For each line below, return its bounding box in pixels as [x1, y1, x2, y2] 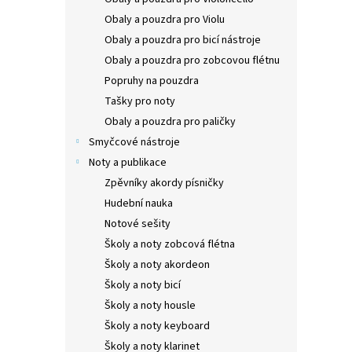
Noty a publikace [89, 154, 167, 170]
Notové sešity [104, 215, 170, 232]
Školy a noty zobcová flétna [104, 236, 235, 252]
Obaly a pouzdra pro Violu [104, 11, 225, 27]
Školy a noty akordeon [104, 256, 210, 273]
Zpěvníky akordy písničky [104, 174, 224, 191]
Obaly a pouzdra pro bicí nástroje [104, 31, 261, 48]
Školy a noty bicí [104, 277, 181, 293]
